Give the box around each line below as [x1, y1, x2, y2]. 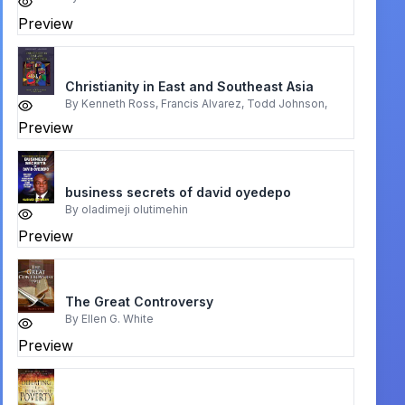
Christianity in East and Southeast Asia [64, 78, 314, 94]
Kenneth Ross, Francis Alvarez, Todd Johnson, [80, 96, 327, 110]
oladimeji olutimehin [80, 202, 188, 216]
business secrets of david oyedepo [64, 184, 291, 200]
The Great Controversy [64, 293, 213, 309]
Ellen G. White [80, 311, 154, 325]
